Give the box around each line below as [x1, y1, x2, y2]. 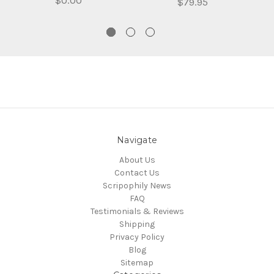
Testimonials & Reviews [90, 206, 184, 217]
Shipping [119, 218, 155, 229]
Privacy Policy [109, 231, 165, 242]
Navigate [117, 134, 157, 146]
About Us [119, 154, 155, 165]
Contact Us [114, 167, 160, 178]
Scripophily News [103, 180, 171, 191]
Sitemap [120, 257, 154, 268]
